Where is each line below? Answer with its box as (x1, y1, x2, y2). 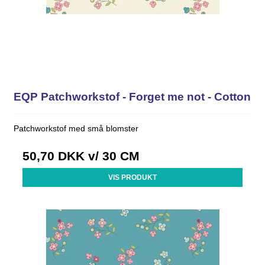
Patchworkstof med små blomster (14, 123, 139, 133)
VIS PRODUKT (108, 173, 157, 182)
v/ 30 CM (85, 148, 140, 163)
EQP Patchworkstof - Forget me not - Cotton (14, 90, 251, 103)
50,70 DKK (22, 148, 85, 163)
